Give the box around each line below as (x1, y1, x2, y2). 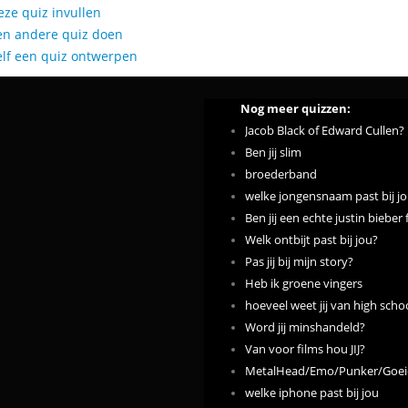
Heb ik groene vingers (245, 276, 362, 291)
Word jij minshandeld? (245, 320, 365, 335)
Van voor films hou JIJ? (245, 342, 365, 357)
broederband (245, 167, 317, 182)
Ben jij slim (245, 145, 301, 160)
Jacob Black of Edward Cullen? (245, 123, 404, 138)
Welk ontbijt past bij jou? (245, 232, 378, 248)
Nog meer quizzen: (240, 101, 351, 117)
